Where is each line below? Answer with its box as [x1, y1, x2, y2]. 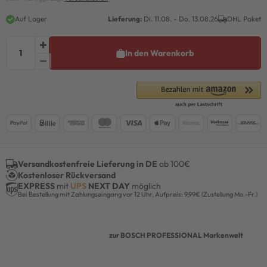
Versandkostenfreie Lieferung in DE [18, 159, 157, 170]
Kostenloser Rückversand [18, 169, 116, 181]
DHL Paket [227, 14, 261, 23]
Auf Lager [15, 14, 47, 23]
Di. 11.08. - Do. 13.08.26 [142, 14, 218, 23]
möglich [130, 180, 161, 191]
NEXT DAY [86, 180, 130, 191]
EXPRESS [18, 180, 55, 191]
